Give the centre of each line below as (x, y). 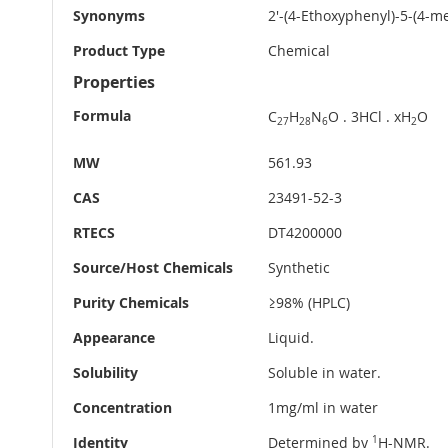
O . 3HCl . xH (369, 117)
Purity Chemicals (131, 303)
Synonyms (109, 16)
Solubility (105, 373)
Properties (114, 82)
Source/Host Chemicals (153, 268)
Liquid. (291, 338)
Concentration (122, 408)
